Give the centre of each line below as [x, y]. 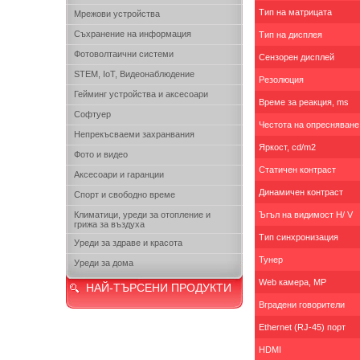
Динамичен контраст [301, 192]
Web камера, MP [292, 282]
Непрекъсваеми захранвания [134, 134]
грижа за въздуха [109, 224]
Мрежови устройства [117, 14]
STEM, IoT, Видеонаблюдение [134, 74]
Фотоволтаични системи [124, 54]
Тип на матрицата [295, 12]
